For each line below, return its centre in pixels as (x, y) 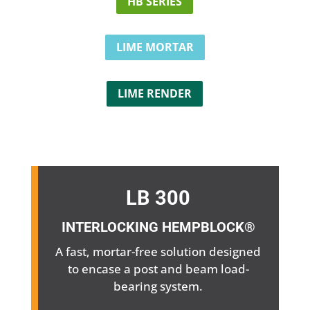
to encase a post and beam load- (158, 268)
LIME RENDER (155, 93)
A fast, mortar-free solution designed (158, 251)
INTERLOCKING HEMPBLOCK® (158, 227)
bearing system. (158, 286)
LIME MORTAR (155, 47)
